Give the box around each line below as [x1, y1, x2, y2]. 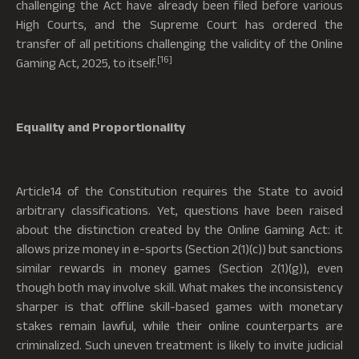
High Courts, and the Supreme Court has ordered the [16, 16, 343, 31]
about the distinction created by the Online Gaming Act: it [16, 221, 343, 236]
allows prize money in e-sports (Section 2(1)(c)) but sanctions [16, 240, 343, 256]
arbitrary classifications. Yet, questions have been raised [16, 202, 343, 217]
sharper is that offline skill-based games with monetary [16, 298, 343, 313]
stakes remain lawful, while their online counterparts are [16, 317, 343, 333]
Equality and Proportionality [16, 119, 186, 134]
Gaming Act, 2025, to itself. [16, 54, 157, 70]
